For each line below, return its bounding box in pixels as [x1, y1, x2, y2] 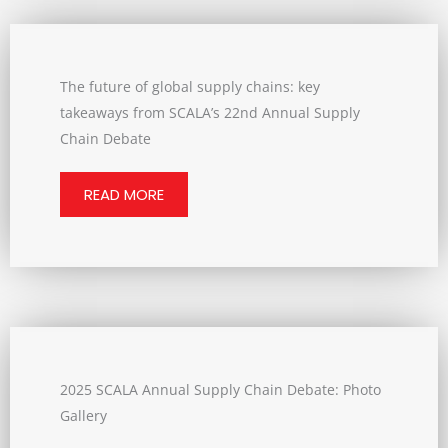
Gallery [60, 406, 107, 425]
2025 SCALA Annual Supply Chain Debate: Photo [60, 380, 381, 399]
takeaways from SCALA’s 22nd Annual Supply [60, 103, 360, 122]
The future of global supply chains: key [60, 77, 320, 96]
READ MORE [84, 184, 164, 205]
